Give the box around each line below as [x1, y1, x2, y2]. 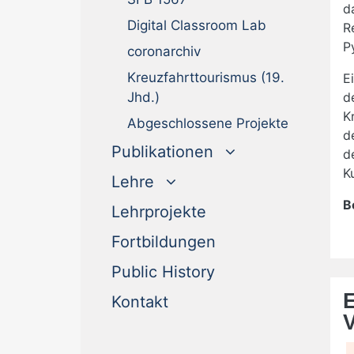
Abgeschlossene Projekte [127, 115, 288, 131]
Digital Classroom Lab [127, 17, 266, 33]
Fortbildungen [111, 232, 216, 251]
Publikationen [111, 142, 213, 161]
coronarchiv [127, 43, 201, 59]
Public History [111, 262, 215, 281]
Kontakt [111, 292, 168, 311]
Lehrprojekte [111, 202, 206, 221]
